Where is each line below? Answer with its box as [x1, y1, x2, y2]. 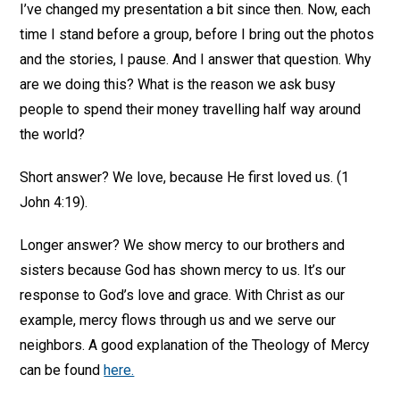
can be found [20, 362, 104, 379]
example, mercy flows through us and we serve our [20, 312, 337, 329]
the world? [20, 126, 86, 143]
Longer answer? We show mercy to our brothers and [20, 237, 346, 254]
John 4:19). [20, 194, 88, 211]
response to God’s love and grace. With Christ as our [20, 287, 346, 304]
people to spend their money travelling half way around [20, 101, 362, 118]
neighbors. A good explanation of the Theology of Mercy [20, 337, 371, 354]
